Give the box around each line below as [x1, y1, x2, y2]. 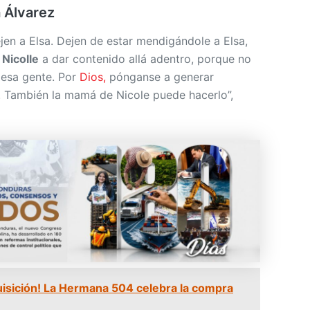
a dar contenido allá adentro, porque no [39, 51, 251, 66]
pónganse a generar [106, 69, 214, 84]
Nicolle [2, 51, 39, 66]
